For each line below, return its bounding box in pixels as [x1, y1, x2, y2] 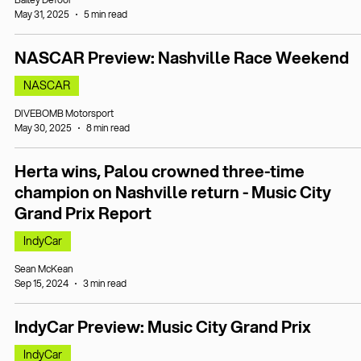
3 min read [83, 276, 127, 290]
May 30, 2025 [15, 121, 72, 135]
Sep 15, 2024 [15, 276, 68, 290]
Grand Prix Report [15, 201, 151, 225]
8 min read [86, 121, 130, 135]
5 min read [84, 7, 127, 21]
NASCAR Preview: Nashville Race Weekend [15, 46, 349, 69]
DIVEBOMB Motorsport [15, 106, 114, 120]
